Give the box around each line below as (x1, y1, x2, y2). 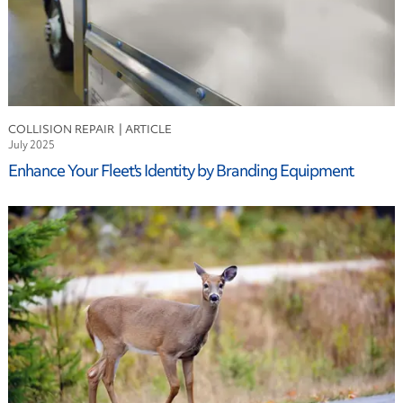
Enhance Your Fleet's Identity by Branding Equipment (7, 158, 354, 182)
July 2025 (7, 137, 55, 152)
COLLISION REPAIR (7, 121, 114, 137)
